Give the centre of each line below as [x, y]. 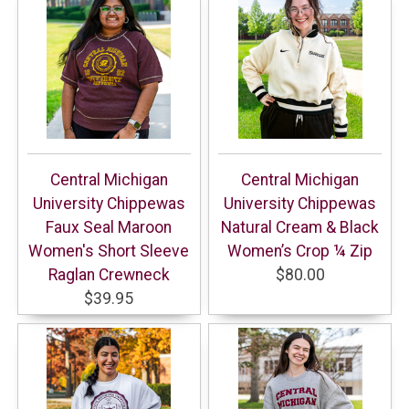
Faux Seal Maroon [109, 227]
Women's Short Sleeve [109, 251]
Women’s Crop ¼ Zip [300, 251]
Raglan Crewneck [109, 274]
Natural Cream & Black [300, 227]
